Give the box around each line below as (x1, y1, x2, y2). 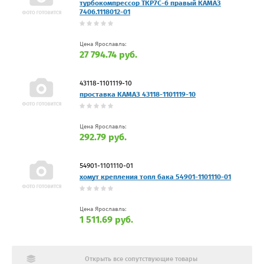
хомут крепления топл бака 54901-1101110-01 (80, 172, 231, 181)
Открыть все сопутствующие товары (84, 255, 197, 263)
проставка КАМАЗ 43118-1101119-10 (80, 90, 196, 98)
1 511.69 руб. (80, 213, 133, 225)
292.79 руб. (80, 131, 127, 143)
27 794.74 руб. (80, 48, 137, 60)
